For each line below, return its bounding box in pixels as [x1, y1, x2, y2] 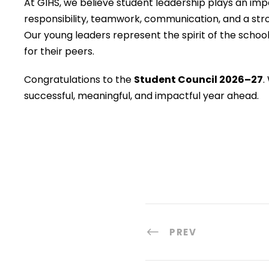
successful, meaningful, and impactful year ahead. [24, 89, 259, 103]
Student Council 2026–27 [134, 73, 263, 86]
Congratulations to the [24, 73, 134, 86]
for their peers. [24, 44, 94, 58]
